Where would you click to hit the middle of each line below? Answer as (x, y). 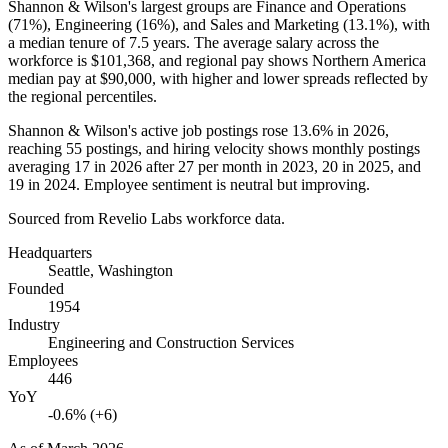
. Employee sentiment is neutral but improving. (223, 184)
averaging (41, 166)
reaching (37, 148)
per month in (238, 166)
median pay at (54, 78)
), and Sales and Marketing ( (259, 24)
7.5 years (157, 42)
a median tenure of (68, 42)
